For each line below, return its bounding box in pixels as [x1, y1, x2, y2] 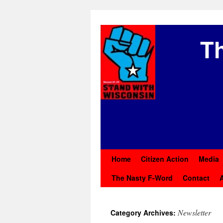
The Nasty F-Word [111, 173, 173, 183]
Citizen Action [141, 154, 189, 164]
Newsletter [178, 207, 211, 218]
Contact [183, 173, 210, 183]
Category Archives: [111, 208, 178, 218]
